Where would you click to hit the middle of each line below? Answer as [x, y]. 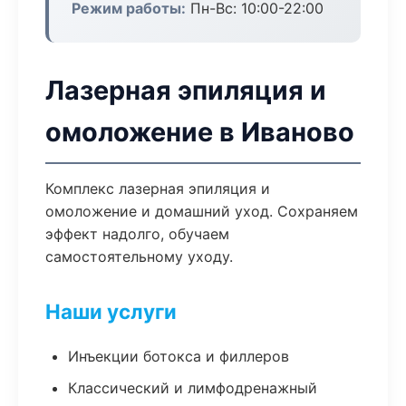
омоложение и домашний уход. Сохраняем [202, 211]
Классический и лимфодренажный [193, 388]
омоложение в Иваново [200, 132]
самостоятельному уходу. [139, 256]
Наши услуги [111, 311]
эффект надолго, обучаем [137, 234]
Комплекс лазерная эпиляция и [158, 188]
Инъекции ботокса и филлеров [179, 356]
